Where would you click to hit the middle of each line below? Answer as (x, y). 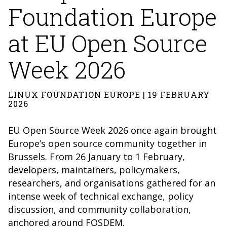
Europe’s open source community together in (107, 143)
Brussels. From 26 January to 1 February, (97, 157)
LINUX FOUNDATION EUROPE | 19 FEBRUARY (109, 94)
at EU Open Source (108, 43)
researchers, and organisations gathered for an (112, 183)
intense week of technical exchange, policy (101, 196)
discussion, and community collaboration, (100, 209)
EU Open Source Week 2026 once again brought (112, 130)
